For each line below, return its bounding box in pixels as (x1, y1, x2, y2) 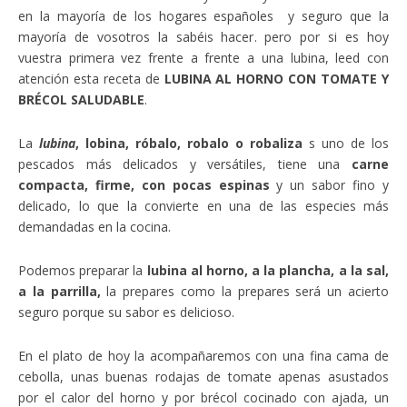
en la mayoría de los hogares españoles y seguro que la (18, 7, 389, 25)
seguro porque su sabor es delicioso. (18, 303, 234, 322)
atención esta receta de (18, 70, 164, 88)
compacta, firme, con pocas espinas (18, 176, 270, 194)
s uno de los (303, 134, 389, 153)
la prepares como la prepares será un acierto (100, 283, 390, 301)
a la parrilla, (18, 283, 101, 301)
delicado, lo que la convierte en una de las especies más (18, 197, 389, 215)
